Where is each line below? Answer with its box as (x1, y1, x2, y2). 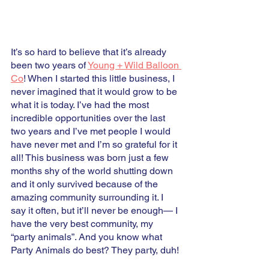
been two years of (11, 59, 88, 71)
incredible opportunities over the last (11, 112, 168, 124)
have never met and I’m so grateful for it (11, 139, 180, 151)
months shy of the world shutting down (11, 165, 175, 177)
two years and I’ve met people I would (11, 125, 173, 138)
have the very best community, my (11, 218, 156, 230)
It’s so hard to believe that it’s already (11, 46, 169, 58)
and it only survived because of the (11, 178, 160, 190)
